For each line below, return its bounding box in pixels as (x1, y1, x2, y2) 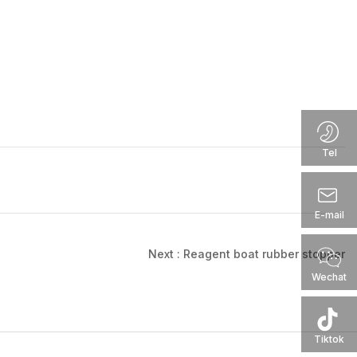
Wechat (312, 271, 347, 283)
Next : (148, 246, 183, 261)
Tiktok (314, 333, 344, 345)
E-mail (314, 209, 344, 221)
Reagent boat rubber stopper (183, 246, 345, 261)
